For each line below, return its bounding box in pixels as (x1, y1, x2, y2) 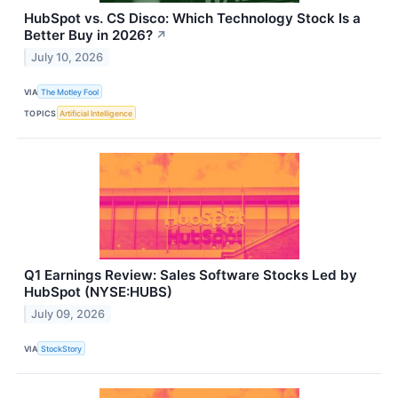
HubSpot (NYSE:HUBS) (24, 283, 172, 301)
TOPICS (24, 107, 57, 118)
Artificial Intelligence (60, 107, 133, 118)
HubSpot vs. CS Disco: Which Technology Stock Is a (24, 9, 361, 27)
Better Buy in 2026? (24, 26, 153, 44)
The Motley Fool (41, 86, 99, 97)
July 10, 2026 (31, 50, 104, 64)
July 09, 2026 (31, 307, 106, 322)
